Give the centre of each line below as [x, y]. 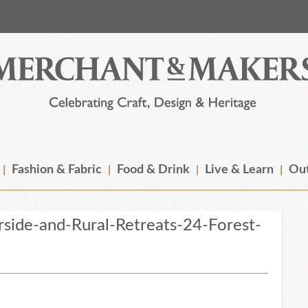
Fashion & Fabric [57, 170]
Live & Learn [239, 170]
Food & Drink [153, 170]
